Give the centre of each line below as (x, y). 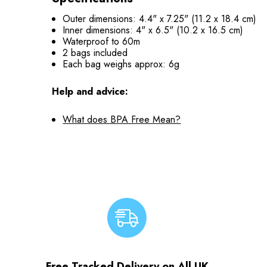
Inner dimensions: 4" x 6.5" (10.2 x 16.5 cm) (153, 30)
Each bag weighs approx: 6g (121, 64)
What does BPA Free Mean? (122, 119)
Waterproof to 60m (102, 41)
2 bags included (95, 53)
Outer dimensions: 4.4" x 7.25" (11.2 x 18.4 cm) (160, 19)
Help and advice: (90, 91)
